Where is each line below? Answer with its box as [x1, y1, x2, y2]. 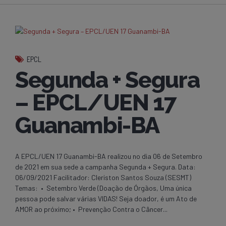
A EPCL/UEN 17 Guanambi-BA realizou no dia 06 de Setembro [15, 151, 202, 160]
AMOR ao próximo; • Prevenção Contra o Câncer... [15, 204, 167, 213]
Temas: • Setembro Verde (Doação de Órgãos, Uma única [15, 183, 192, 192]
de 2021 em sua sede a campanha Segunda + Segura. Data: [15, 162, 196, 171]
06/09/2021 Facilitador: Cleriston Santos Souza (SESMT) [15, 173, 191, 182]
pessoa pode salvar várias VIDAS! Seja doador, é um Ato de [15, 194, 197, 203]
